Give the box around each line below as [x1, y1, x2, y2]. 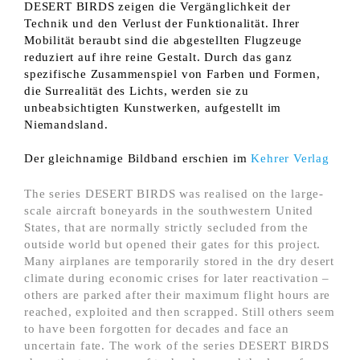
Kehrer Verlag [251, 150, 329, 165]
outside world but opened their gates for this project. [24, 236, 321, 251]
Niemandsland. [24, 117, 108, 131]
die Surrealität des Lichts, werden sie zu [24, 83, 249, 97]
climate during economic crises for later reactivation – [24, 270, 329, 284]
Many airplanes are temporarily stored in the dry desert [24, 253, 334, 268]
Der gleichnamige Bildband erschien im [24, 150, 252, 165]
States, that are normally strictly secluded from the [24, 219, 309, 234]
